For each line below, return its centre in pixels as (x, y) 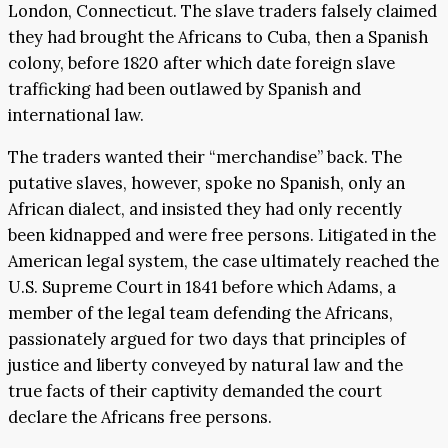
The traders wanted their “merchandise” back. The (205, 157)
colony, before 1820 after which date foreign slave (201, 62)
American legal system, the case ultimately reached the (223, 261)
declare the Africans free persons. (140, 417)
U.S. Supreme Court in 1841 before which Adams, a (202, 287)
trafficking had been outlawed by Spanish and (184, 88)
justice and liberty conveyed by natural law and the (205, 365)
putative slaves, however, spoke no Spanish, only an (206, 183)
